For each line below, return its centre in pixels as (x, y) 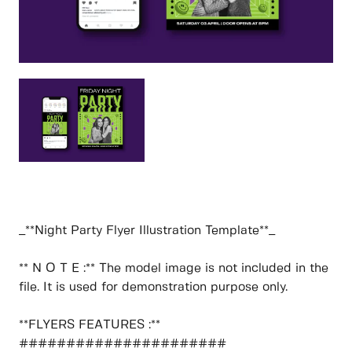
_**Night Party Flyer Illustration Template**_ (147, 231)
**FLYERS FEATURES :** (90, 325)
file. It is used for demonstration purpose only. (153, 288)
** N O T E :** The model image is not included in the (174, 269)
